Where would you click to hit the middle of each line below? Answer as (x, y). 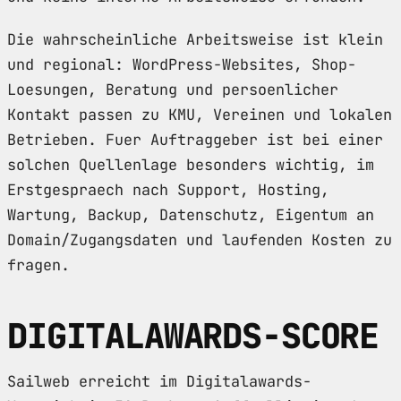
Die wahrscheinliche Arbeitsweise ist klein (195, 39)
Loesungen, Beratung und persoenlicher (173, 89)
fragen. (38, 264)
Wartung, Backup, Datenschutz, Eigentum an (191, 214)
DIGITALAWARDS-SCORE (193, 336)
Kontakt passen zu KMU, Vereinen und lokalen (200, 114)
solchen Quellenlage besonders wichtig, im (191, 164)
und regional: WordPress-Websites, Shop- (182, 64)
